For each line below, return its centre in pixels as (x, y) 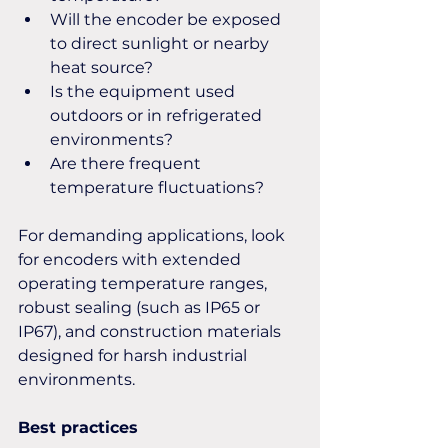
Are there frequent (127, 163)
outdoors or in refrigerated (158, 115)
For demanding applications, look (153, 235)
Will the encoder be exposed (167, 19)
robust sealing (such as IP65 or (141, 307)
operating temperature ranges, (144, 283)
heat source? (101, 67)
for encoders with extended (131, 259)
